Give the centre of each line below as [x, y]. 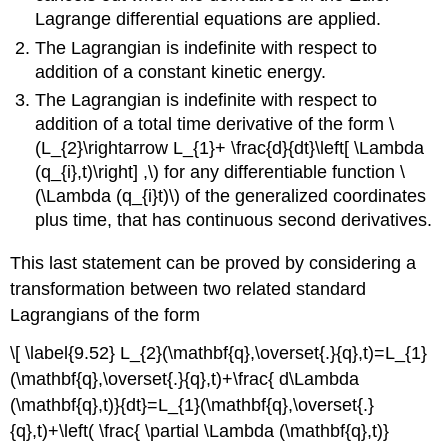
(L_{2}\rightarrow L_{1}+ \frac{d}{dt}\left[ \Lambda [230, 147]
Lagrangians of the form [105, 314]
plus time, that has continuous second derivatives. [234, 219]
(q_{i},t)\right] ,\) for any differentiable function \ [220, 171]
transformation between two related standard [188, 288]
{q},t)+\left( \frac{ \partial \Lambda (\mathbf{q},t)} [200, 431]
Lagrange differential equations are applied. [208, 19]
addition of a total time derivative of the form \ [215, 123]
